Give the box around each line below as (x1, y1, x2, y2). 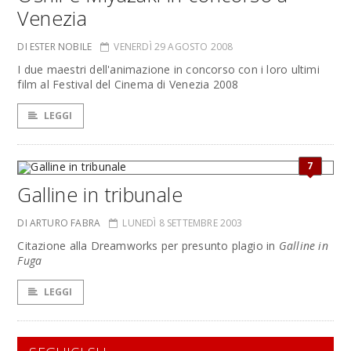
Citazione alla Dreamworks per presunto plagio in (17, 238, 279, 253)
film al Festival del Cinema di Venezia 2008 (17, 77, 239, 92)
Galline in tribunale (17, 181, 183, 208)
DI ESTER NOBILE (17, 40, 92, 53)
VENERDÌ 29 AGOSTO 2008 (114, 40, 233, 53)
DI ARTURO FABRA (17, 216, 101, 230)
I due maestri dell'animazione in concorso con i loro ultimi (17, 62, 320, 77)
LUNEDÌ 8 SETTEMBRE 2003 (122, 216, 243, 230)
